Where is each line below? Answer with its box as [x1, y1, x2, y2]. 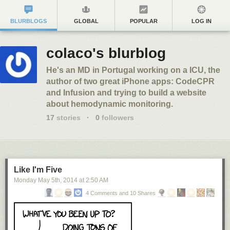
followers [100, 113, 134, 122]
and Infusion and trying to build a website [46, 88, 206, 97]
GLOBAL [73, 18, 99, 24]
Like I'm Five [14, 165, 62, 174]
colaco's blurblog [46, 45, 166, 61]
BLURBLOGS [10, 18, 47, 24]
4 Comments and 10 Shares [86, 190, 156, 196]
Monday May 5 [14, 177, 55, 184]
